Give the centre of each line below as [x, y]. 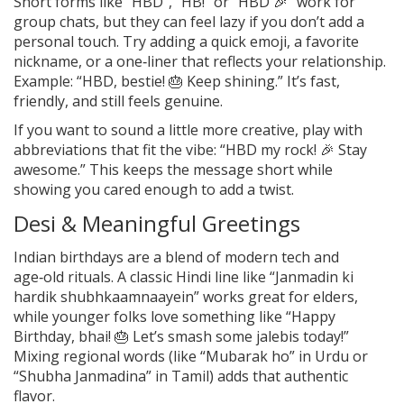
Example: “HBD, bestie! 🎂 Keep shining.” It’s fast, [177, 81]
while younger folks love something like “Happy [174, 316]
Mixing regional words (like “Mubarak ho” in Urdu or [191, 356]
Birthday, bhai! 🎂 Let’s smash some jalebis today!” [181, 336]
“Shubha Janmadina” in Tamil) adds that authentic [181, 376]
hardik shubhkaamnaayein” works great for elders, [186, 296]
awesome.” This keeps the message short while [173, 169]
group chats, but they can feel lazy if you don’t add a [189, 21]
